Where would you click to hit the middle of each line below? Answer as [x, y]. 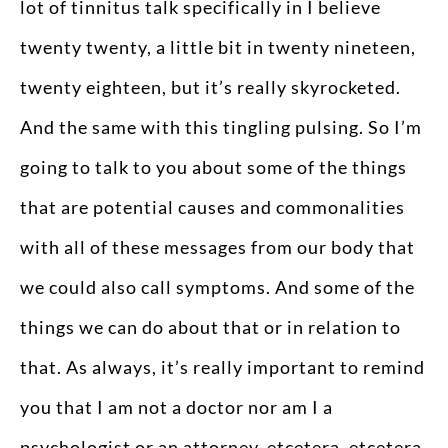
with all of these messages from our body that [217, 247]
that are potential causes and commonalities [212, 207]
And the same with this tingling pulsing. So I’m [221, 127]
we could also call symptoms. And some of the [217, 287]
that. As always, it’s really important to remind [222, 367]
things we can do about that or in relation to [210, 327]
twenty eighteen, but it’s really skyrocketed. [210, 87]
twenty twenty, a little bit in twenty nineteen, [218, 47]
